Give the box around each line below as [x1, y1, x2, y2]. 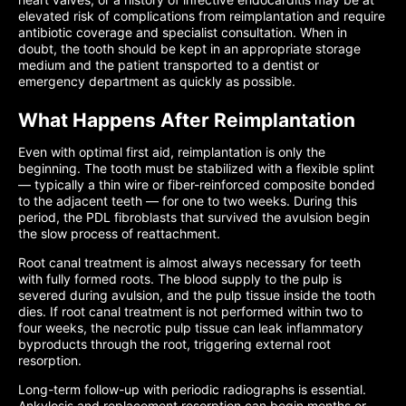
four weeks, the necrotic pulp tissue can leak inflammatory [18, 320, 363, 335]
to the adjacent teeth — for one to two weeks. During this [18, 193, 357, 208]
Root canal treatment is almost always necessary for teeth [18, 255, 361, 270]
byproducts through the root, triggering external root [18, 336, 331, 352]
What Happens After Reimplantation [18, 109, 355, 131]
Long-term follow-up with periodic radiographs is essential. [18, 382, 366, 397]
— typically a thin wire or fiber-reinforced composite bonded [18, 177, 375, 192]
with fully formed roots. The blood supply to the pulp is [18, 271, 342, 286]
